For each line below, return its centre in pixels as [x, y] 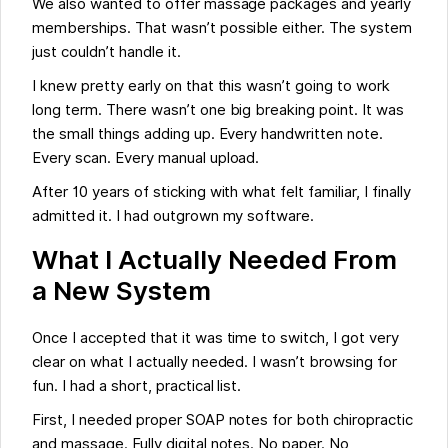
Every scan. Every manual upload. [146, 158]
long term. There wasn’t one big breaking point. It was [218, 110]
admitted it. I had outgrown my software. [173, 216]
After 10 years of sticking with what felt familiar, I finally [221, 192]
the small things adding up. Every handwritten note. [207, 134]
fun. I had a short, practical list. [137, 386]
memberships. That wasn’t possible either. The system [222, 28]
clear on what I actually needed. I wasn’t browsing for [214, 362]
